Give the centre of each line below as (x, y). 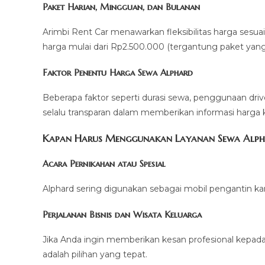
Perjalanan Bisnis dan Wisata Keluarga (122, 215)
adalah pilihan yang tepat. (95, 255)
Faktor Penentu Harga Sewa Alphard (118, 73)
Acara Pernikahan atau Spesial (104, 164)
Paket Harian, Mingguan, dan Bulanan (121, 7)
